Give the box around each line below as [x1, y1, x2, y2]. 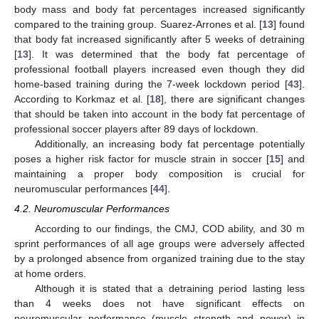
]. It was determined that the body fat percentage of [28, 48, 305, 61]
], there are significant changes [161, 93, 305, 105]
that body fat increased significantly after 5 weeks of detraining [14, 33, 305, 46]
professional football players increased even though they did [14, 63, 305, 75]
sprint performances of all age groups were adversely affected [14, 237, 305, 249]
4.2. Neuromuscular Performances [14, 203, 169, 215]
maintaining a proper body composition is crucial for [14, 168, 305, 180]
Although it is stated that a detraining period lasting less [34, 282, 305, 294]
